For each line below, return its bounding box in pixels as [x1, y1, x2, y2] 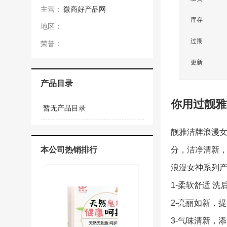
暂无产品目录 [43, 104, 86, 112]
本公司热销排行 [41, 145, 97, 154]
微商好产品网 [63, 5, 106, 13]
